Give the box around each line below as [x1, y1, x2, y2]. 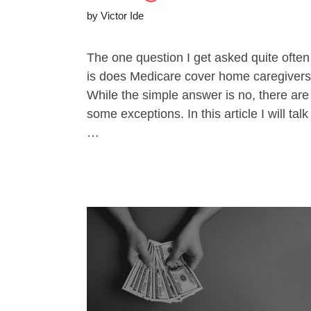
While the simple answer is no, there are [87, 88, 309, 103]
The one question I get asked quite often [87, 51, 310, 65]
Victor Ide [101, 10, 144, 22]
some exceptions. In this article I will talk [87, 107, 308, 121]
